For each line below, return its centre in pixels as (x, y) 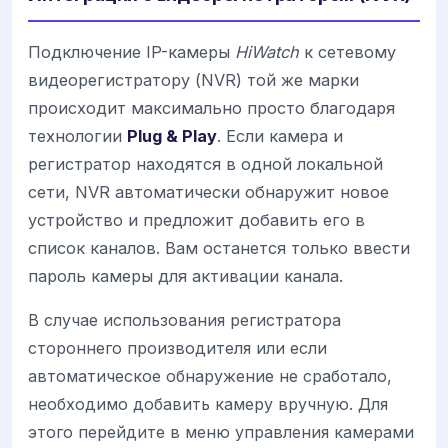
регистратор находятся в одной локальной (205, 164)
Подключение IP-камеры (131, 52)
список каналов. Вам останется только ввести (219, 248)
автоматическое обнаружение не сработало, (210, 376)
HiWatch (267, 52)
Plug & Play (172, 136)
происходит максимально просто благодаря (211, 108)
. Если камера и (280, 136)
